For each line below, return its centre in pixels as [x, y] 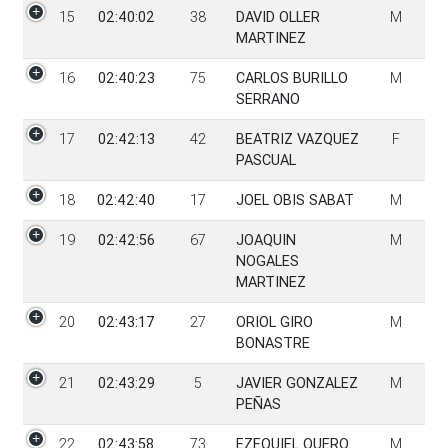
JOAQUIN [265, 239]
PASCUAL [265, 159]
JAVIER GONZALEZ [296, 382]
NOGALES [267, 260]
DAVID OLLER [277, 16]
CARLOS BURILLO [291, 77]
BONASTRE [272, 342]
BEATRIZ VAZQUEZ [297, 138]
